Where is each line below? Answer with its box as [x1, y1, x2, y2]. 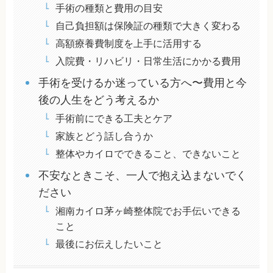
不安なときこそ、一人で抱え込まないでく [38, 169, 247, 182]
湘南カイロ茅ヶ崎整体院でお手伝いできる [55, 205, 241, 217]
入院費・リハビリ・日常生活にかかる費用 [55, 55, 241, 67]
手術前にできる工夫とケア [55, 113, 172, 124]
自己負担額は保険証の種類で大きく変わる [55, 20, 241, 32]
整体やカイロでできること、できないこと [55, 148, 241, 160]
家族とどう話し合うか [55, 130, 153, 142]
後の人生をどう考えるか [38, 94, 159, 107]
